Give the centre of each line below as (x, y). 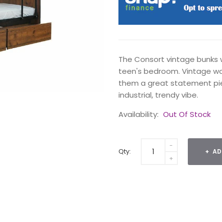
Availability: (139, 114)
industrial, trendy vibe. (158, 95)
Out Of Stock (187, 114)
